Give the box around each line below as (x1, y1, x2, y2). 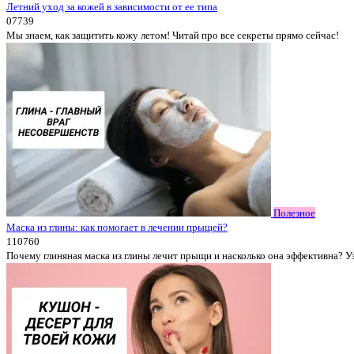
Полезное (273, 207, 315, 219)
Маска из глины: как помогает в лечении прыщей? (6, 221, 228, 233)
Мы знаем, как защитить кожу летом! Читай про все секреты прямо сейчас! (6, 29, 339, 41)
